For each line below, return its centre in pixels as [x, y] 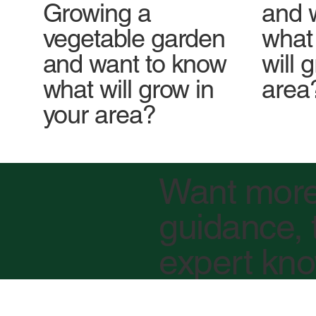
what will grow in [128, 89]
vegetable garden [134, 38]
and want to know [135, 64]
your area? [99, 115]
